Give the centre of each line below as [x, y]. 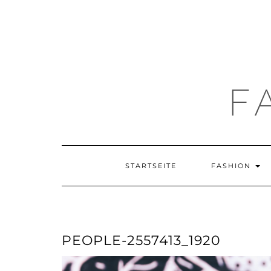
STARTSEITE [151, 166]
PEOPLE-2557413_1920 [141, 240]
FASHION [232, 166]
